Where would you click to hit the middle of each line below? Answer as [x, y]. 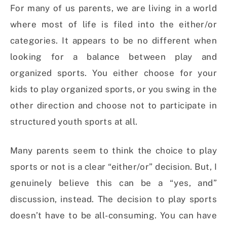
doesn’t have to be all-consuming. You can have [113, 216]
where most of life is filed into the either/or [113, 25]
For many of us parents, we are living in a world [113, 8]
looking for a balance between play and [113, 57]
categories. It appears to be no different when [113, 41]
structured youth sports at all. [74, 122]
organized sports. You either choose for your [113, 73]
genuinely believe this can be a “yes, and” [113, 183]
